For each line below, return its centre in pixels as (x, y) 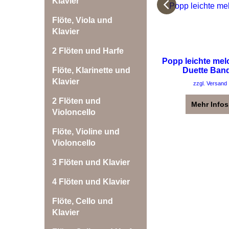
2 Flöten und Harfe (88, 51)
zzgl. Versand (210, 83)
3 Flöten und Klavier (91, 162)
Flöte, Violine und (86, 132)
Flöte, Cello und (83, 201)
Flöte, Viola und (82, 20)
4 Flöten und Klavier (91, 182)
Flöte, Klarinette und (91, 70)
